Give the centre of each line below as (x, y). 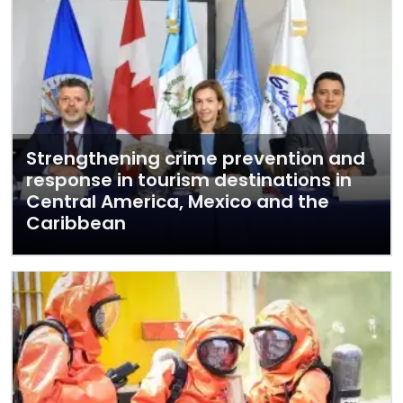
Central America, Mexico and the (178, 201)
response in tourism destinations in (189, 180)
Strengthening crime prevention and (196, 158)
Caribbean (76, 223)
